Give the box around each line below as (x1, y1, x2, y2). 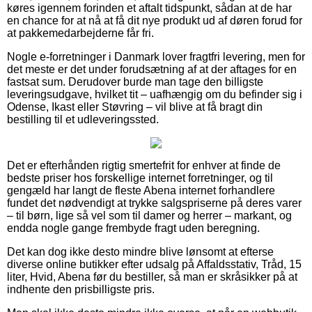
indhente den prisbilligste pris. (7, 283, 155, 295)
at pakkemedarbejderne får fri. (7, 26, 154, 39)
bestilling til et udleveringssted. (7, 113, 159, 125)
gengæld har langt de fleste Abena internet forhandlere (7, 184, 275, 196)
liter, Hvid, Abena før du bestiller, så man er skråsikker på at (7, 270, 297, 283)
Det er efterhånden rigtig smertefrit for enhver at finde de (7, 159, 281, 171)
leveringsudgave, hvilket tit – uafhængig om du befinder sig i (7, 88, 302, 100)
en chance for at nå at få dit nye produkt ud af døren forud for (7, 14, 302, 26)
